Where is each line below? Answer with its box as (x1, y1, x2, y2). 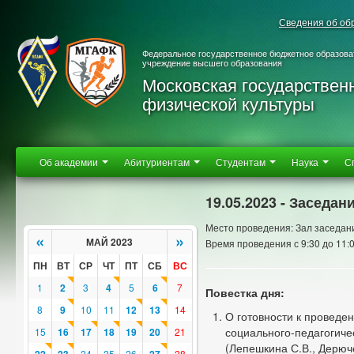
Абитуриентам (124, 155, 192, 168)
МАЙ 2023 (86, 235, 133, 249)
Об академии (40, 155, 100, 168)
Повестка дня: (205, 284, 284, 300)
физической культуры (142, 91, 314, 115)
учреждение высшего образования (142, 56, 282, 69)
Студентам (216, 155, 268, 168)
